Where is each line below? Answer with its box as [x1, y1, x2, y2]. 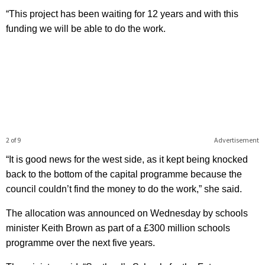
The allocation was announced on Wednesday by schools [6, 208, 248, 218]
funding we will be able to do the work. [6, 23, 166, 34]
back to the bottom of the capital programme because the [6, 169, 242, 179]
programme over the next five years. [6, 237, 155, 248]
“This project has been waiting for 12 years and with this [6, 8, 238, 19]
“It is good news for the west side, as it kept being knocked [6, 154, 248, 164]
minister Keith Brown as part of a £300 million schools [6, 222, 230, 233]
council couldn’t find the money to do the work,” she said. [6, 183, 242, 194]
